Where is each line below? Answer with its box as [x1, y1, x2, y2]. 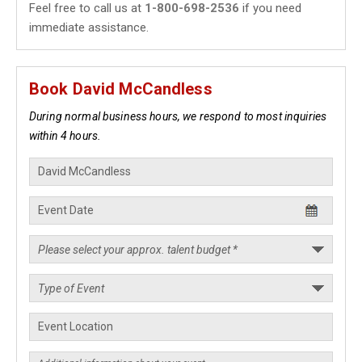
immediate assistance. [29, 20, 149, 35]
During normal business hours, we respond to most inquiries [29, 110, 327, 123]
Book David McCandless [29, 79, 213, 99]
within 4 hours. [29, 129, 102, 142]
